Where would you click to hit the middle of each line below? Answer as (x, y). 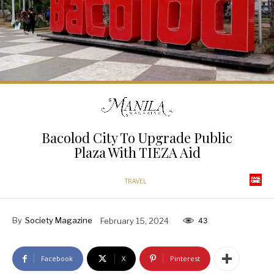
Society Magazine (59, 220)
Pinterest (185, 259)
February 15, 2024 (135, 220)
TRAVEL (135, 181)
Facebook (57, 259)
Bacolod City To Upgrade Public (137, 138)
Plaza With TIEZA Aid (137, 153)
